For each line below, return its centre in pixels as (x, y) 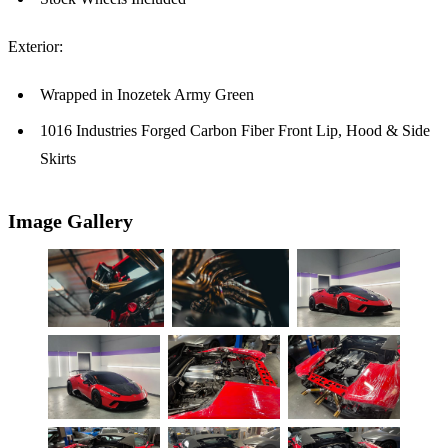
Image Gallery (70, 221)
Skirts (58, 159)
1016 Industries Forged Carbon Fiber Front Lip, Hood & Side (235, 131)
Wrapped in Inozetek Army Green (147, 95)
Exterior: (35, 47)
